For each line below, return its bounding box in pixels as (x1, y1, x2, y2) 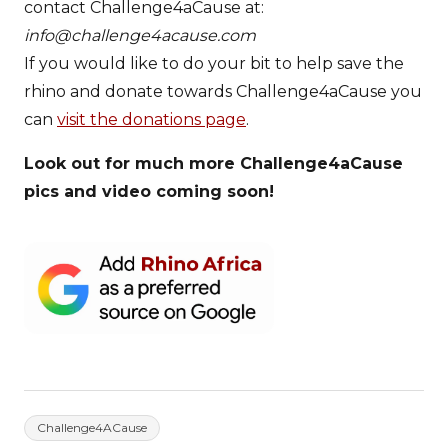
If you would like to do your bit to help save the (24, 54, 404, 74)
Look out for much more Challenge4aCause (24, 154, 403, 174)
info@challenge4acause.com (24, 26, 256, 46)
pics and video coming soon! (24, 182, 274, 202)
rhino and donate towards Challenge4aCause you (24, 82, 422, 102)
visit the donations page (57, 110, 246, 130)
